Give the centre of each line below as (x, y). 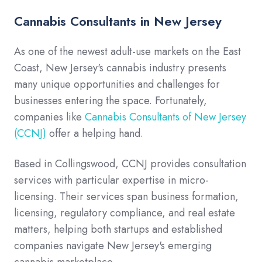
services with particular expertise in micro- (111, 180)
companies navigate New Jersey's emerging (113, 246)
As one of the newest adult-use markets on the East (127, 52)
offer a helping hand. (95, 134)
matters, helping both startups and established (118, 230)
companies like (49, 117)
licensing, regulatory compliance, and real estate (125, 213)
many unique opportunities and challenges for (117, 85)
